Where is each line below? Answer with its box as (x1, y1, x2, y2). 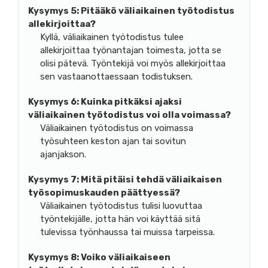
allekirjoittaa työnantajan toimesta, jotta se (40, 44, 221, 56)
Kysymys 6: (28, 96, 79, 107)
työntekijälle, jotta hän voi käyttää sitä (40, 213, 200, 224)
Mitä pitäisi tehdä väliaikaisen (79, 173, 222, 185)
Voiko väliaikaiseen (79, 251, 170, 263)
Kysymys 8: (28, 251, 79, 263)
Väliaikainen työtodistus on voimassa (40, 122, 193, 133)
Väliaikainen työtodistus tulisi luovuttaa (40, 200, 202, 211)
